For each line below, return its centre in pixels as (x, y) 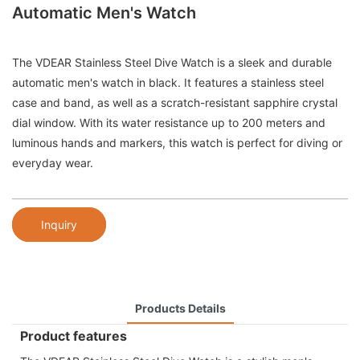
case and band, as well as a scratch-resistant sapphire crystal (175, 103)
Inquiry (59, 224)
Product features (74, 335)
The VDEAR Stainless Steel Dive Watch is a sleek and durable (172, 63)
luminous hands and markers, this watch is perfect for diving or (177, 143)
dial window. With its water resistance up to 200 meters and (169, 123)
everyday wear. (53, 163)
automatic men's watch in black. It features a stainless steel (168, 83)
